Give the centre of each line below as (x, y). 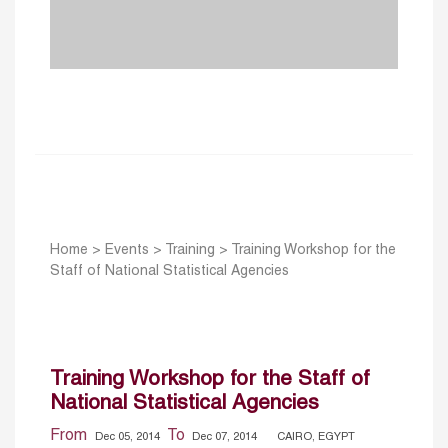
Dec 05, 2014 (129, 436)
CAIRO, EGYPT (316, 436)
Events (127, 251)
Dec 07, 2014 (223, 436)
